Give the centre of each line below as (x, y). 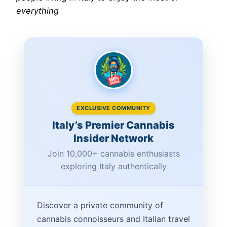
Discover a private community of (100, 205)
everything (37, 10)
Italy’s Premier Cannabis (113, 125)
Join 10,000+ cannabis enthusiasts (113, 153)
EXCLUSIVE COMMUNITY (113, 108)
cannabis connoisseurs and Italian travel (113, 219)
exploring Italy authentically (113, 166)
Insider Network (113, 138)
